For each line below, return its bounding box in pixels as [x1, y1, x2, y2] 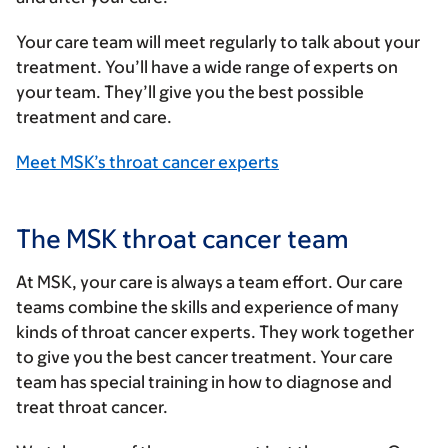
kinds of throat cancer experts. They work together [16, 321, 414, 342]
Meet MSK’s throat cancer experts [16, 151, 279, 172]
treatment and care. [16, 106, 175, 127]
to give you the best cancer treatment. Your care [16, 346, 393, 367]
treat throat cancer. [16, 396, 171, 417]
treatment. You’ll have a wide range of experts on [16, 56, 398, 77]
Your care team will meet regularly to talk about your [16, 31, 420, 52]
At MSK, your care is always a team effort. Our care [16, 271, 403, 292]
